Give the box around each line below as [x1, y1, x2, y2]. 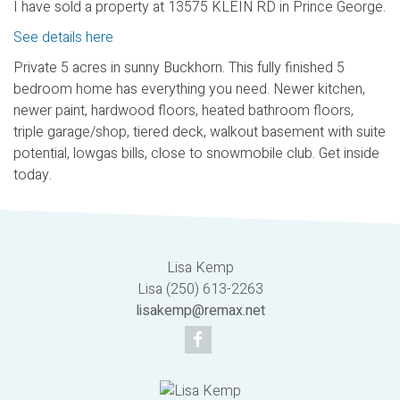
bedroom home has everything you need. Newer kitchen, [13, 78, 365, 100]
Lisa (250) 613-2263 [137, 278, 263, 300]
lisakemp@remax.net [135, 299, 265, 321]
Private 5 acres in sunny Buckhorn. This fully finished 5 [13, 56, 345, 79]
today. [13, 163, 52, 186]
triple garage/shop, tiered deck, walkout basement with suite [13, 121, 386, 143]
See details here [13, 26, 113, 48]
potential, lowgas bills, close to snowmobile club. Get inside [13, 142, 379, 164]
